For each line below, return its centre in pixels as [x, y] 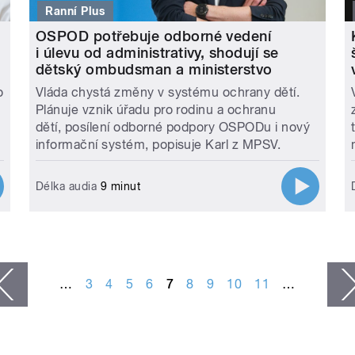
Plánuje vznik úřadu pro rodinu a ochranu [156, 109]
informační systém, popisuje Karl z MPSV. [158, 144]
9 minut [119, 186]
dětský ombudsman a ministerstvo [154, 69]
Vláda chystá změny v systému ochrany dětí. [168, 92]
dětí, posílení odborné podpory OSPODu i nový [173, 127]
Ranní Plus [75, 11]
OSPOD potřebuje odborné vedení [153, 36]
